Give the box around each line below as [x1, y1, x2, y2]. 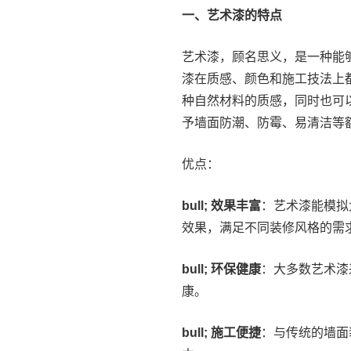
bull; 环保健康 [182, 262, 261, 276]
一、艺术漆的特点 [182, 9, 282, 22]
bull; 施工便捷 [182, 326, 261, 339]
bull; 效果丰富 [182, 199, 261, 212]
